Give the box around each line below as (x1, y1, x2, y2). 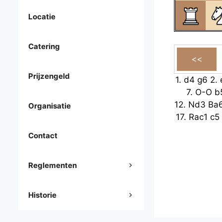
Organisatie (28, 101, 71, 111)
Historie (28, 190, 56, 200)
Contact (28, 131, 57, 141)
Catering (28, 42, 60, 52)
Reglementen (28, 161, 77, 170)
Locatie (28, 12, 55, 22)
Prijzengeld (28, 71, 70, 81)
